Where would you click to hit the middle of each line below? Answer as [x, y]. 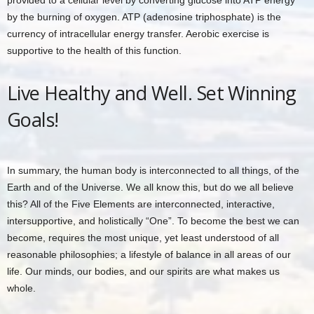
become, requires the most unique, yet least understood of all [143, 238]
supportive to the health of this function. [94, 50]
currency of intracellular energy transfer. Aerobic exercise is [138, 34]
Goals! [33, 120]
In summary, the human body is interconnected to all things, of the [153, 170]
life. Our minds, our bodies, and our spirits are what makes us [143, 271]
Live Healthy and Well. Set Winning [152, 93]
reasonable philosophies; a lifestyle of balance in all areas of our [149, 254]
